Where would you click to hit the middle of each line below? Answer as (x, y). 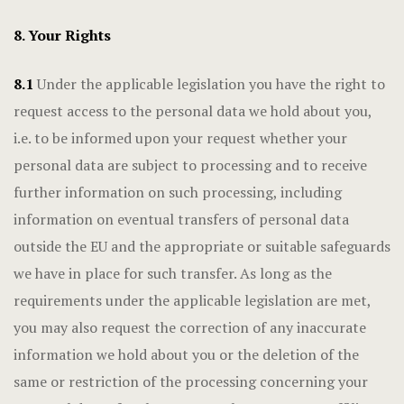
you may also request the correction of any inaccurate (190, 327)
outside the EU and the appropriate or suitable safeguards (202, 246)
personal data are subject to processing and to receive (190, 165)
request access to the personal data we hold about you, (193, 111)
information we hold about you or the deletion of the (186, 354)
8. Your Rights (62, 35)
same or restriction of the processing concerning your (191, 381)
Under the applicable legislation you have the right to (209, 84)
